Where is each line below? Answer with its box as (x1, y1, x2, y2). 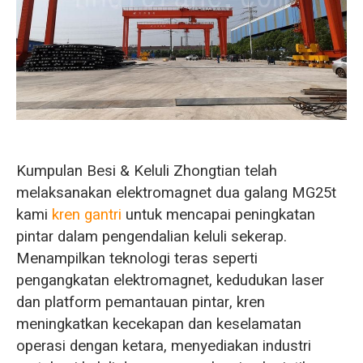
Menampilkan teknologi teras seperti (15, 246, 258, 270)
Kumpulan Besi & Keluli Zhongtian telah (15, 159, 277, 182)
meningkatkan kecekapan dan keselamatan (15, 312, 301, 335)
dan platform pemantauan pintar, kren (15, 290, 265, 314)
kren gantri (51, 203, 122, 226)
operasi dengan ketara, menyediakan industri (15, 334, 311, 357)
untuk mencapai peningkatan (121, 203, 315, 226)
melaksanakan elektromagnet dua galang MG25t (15, 181, 336, 204)
